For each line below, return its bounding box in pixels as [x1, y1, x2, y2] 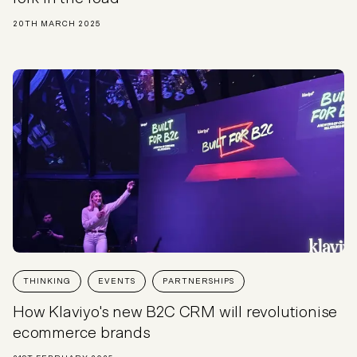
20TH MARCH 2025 [13, 20, 100, 29]
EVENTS [98, 277, 135, 285]
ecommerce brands [13, 324, 151, 341]
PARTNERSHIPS [163, 277, 234, 285]
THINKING [23, 277, 71, 285]
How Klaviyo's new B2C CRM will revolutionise [13, 304, 338, 320]
